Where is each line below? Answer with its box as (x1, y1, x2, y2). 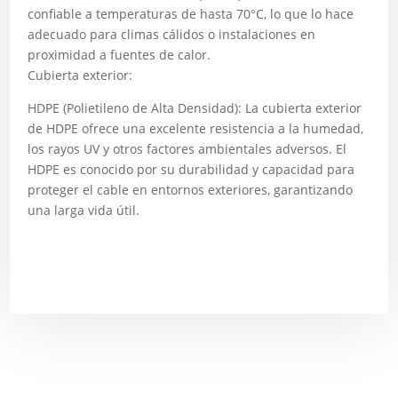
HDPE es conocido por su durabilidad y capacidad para (28, 160, 355, 178)
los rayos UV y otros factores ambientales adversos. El (28, 139, 347, 157)
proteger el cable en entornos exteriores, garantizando (28, 180, 354, 198)
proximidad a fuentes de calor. (28, 45, 211, 63)
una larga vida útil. (28, 201, 140, 219)
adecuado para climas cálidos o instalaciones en (28, 25, 316, 43)
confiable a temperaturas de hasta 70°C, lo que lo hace (28, 4, 354, 22)
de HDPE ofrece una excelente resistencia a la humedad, (28, 119, 364, 137)
